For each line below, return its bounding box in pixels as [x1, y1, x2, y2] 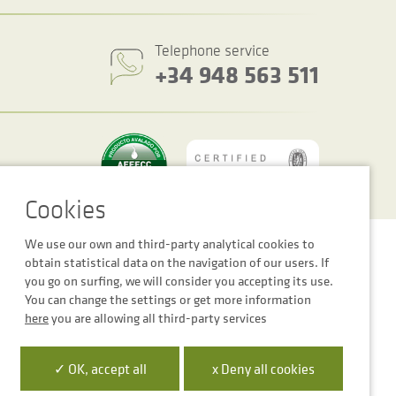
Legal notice [187, 235, 249, 252]
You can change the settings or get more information [25, 290, 311, 308]
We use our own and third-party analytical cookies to [25, 234, 315, 253]
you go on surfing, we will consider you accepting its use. [25, 271, 333, 290]
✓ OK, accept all [53, 358, 147, 378]
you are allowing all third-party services [49, 308, 267, 327]
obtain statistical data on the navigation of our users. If [25, 253, 329, 271]
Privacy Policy [249, 235, 319, 252]
